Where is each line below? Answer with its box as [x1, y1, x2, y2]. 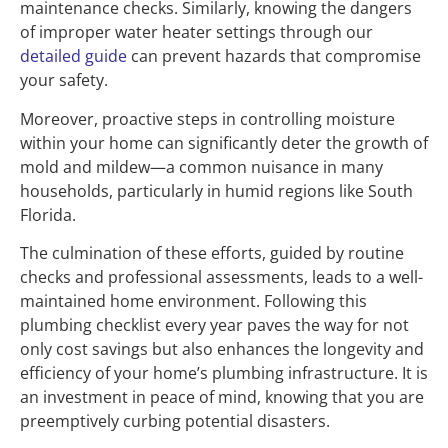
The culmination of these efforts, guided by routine [20, 242, 404, 265]
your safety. [20, 69, 108, 92]
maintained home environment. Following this [20, 290, 367, 313]
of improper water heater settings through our [20, 21, 373, 44]
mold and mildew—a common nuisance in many [20, 155, 383, 178]
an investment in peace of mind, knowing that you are [20, 386, 424, 409]
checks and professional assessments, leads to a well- [20, 266, 423, 289]
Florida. [20, 203, 76, 226]
